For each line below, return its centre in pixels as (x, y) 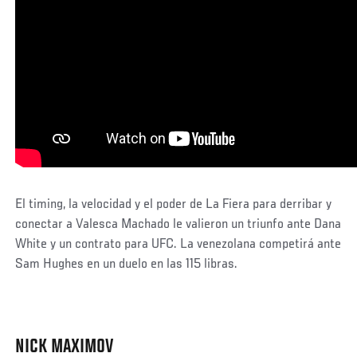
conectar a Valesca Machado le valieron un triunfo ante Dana (178, 224)
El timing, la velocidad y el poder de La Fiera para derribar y (174, 204)
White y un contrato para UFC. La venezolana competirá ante (178, 244)
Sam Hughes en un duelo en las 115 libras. (127, 264)
